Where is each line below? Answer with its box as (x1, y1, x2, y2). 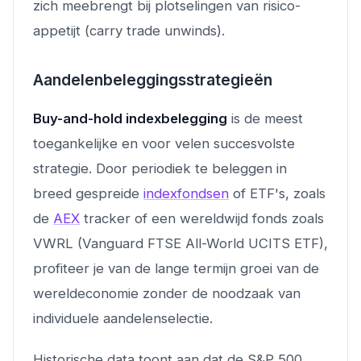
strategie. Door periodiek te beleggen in (33, 160, 287, 176)
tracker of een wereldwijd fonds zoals (80, 210, 324, 226)
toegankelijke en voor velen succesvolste (33, 135, 295, 151)
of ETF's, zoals (229, 185, 326, 201)
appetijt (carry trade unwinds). (33, 22, 225, 39)
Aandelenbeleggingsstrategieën (33, 69, 272, 89)
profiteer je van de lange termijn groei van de (33, 259, 319, 276)
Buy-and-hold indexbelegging (33, 110, 227, 127)
